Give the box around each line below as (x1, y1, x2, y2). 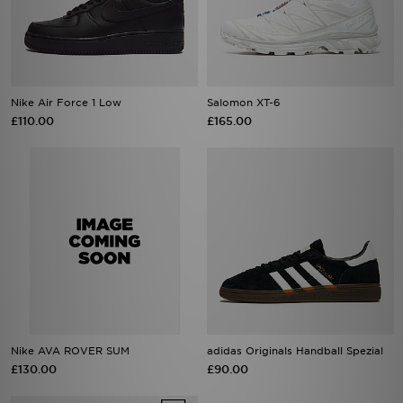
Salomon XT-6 (207, 96, 281, 109)
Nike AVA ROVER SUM (11, 345, 130, 357)
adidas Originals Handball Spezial (207, 345, 383, 357)
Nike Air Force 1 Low (11, 96, 121, 109)
